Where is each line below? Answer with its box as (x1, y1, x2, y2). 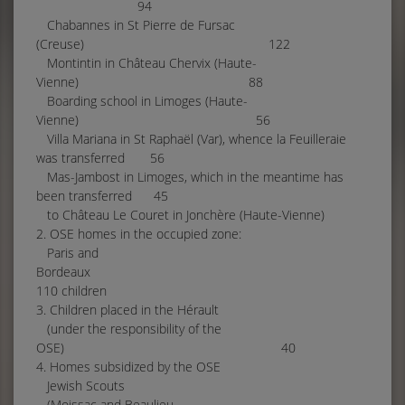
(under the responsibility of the (36, 320, 221, 338)
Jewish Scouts (36, 377, 125, 395)
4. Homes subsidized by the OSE (36, 358, 221, 376)
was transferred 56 (36, 149, 165, 167)
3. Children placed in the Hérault (36, 301, 219, 319)
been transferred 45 (36, 187, 168, 205)
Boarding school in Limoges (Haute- (36, 92, 248, 110)
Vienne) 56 (36, 111, 270, 129)
